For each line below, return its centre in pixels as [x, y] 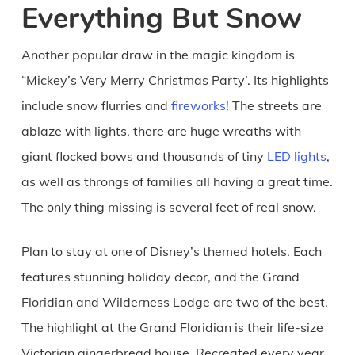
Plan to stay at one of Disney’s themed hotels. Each [171, 251]
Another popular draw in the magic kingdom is [158, 54]
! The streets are [273, 105]
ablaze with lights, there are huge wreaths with [161, 130]
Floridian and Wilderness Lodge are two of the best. [174, 302]
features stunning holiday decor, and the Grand [160, 276]
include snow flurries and [96, 105]
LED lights [296, 156]
